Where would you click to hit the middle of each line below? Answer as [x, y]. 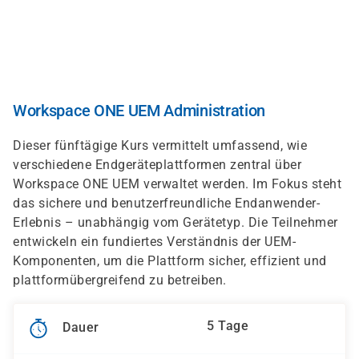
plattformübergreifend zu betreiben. [120, 280]
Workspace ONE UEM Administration [139, 111]
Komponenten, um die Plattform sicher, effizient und [170, 261]
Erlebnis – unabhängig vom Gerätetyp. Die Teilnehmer [175, 222]
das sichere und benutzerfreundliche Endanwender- [166, 203]
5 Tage [228, 326]
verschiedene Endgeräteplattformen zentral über [157, 165]
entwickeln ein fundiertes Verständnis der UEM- [154, 242]
